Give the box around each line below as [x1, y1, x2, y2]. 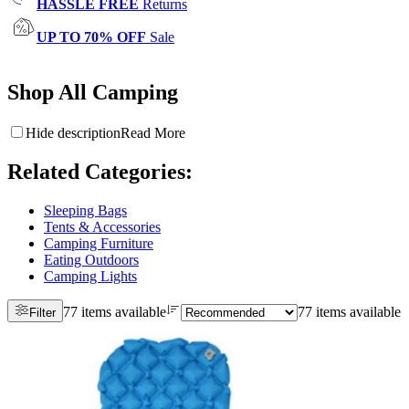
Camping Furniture [44, 235, 153, 251]
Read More [121, 124, 185, 141]
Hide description [26, 124, 121, 141]
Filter [29, 305, 56, 320]
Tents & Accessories [44, 218, 161, 235]
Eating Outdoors [44, 251, 139, 267]
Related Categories [7, 159, 185, 184]
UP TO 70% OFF [37, 29, 146, 45]
